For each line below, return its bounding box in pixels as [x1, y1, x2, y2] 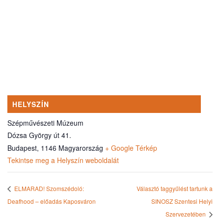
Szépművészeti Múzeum [7, 117, 83, 128]
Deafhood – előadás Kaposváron [7, 197, 96, 206]
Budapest [7, 142, 37, 153]
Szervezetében [165, 210, 207, 219]
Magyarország [58, 142, 103, 153]
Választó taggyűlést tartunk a [137, 184, 213, 193]
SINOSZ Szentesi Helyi [151, 197, 213, 206]
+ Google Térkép [105, 142, 157, 153]
